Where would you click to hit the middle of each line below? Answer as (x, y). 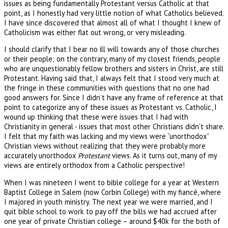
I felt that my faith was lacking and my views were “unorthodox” (106, 136)
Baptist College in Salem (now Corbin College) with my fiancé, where (112, 192)
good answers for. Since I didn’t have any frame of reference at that (114, 98)
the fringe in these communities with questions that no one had (107, 88)
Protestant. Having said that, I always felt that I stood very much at (112, 78)
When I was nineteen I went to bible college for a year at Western (111, 182)
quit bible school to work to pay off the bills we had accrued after (110, 211)
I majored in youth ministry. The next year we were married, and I (108, 202)
